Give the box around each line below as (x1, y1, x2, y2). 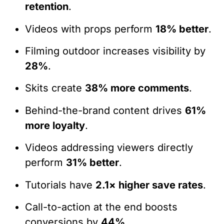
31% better (66, 156, 119, 169)
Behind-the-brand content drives (25, 104, 185, 116)
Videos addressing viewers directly (25, 141, 193, 154)
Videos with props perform (25, 22, 155, 35)
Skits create (25, 82, 85, 94)
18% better (155, 22, 208, 35)
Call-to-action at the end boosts (25, 201, 177, 213)
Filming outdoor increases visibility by (25, 45, 205, 57)
